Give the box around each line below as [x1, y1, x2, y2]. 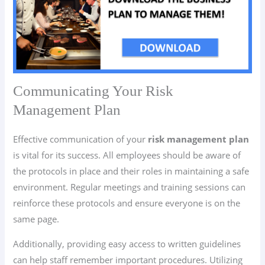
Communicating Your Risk [13, 83, 174, 99]
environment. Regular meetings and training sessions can [13, 181, 246, 193]
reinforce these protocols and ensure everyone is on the [13, 197, 241, 209]
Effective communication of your [13, 133, 148, 146]
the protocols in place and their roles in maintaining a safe [13, 165, 250, 177]
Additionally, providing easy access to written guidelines [13, 238, 241, 250]
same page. [13, 213, 60, 225]
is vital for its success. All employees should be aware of [13, 149, 241, 161]
